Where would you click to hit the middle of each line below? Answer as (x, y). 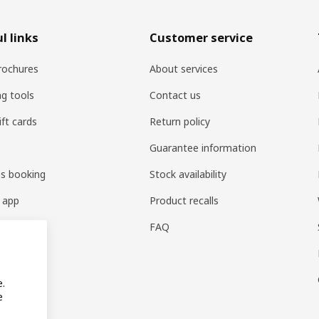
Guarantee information (203, 147)
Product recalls (184, 200)
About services (184, 68)
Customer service (202, 37)
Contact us (176, 95)
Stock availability (188, 174)
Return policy (180, 121)
